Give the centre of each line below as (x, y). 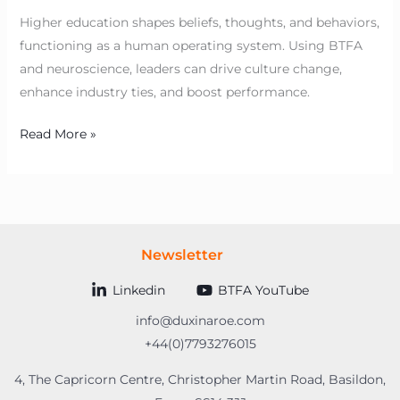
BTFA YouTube (264, 290)
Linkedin (138, 290)
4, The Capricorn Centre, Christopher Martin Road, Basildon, (200, 380)
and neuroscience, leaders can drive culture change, (180, 69)
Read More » (58, 134)
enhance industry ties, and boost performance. (164, 92)
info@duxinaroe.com (200, 321)
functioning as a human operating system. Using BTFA (191, 46)
